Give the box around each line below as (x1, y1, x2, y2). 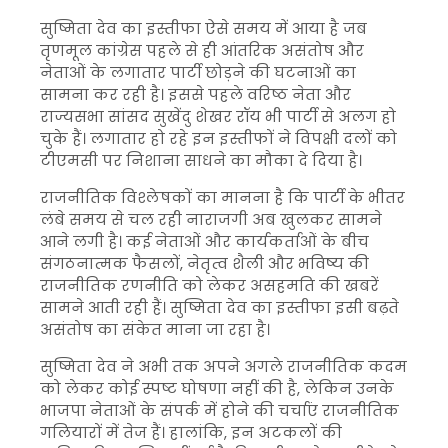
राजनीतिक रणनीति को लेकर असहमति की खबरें (40, 275, 379, 296)
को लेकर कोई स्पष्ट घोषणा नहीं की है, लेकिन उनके (40, 378, 394, 399)
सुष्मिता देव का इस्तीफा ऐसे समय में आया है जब (40, 18, 367, 39)
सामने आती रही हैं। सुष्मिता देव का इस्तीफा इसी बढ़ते (40, 297, 399, 318)
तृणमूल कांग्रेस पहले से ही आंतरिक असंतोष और (40, 40, 364, 61)
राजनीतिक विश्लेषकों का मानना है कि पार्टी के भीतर (40, 187, 405, 208)
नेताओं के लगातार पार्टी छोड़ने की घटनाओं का (40, 62, 356, 83)
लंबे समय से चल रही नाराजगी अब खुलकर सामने (40, 209, 382, 230)
